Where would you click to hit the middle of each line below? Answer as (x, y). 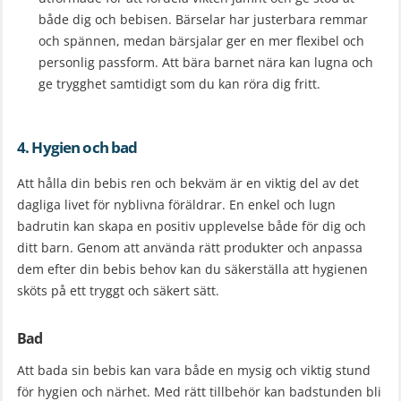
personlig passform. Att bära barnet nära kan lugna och (206, 63)
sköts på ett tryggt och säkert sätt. (118, 291)
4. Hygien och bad (77, 148)
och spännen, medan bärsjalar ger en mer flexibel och (201, 41)
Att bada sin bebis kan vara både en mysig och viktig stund (194, 371)
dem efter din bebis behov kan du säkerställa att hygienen (192, 269)
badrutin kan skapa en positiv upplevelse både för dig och (192, 226)
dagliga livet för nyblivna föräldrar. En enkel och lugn (176, 205)
